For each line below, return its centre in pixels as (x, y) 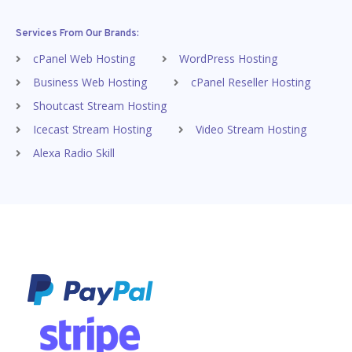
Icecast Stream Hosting (92, 129)
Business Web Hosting (90, 82)
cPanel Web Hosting (84, 58)
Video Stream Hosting (251, 129)
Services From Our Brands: (77, 33)
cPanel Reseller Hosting (251, 82)
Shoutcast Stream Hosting (100, 105)
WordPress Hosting (228, 58)
